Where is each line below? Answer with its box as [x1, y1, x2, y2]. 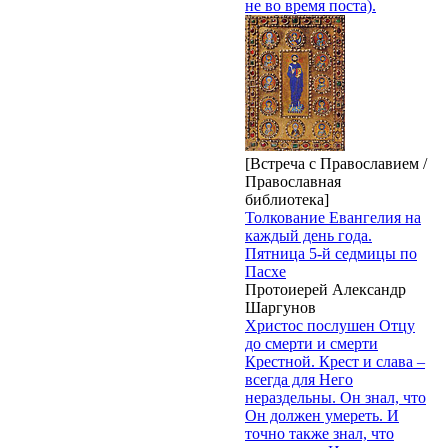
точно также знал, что [245, 424, 394, 442]
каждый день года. [245, 226, 372, 244]
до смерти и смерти [245, 334, 378, 352]
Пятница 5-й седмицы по [245, 244, 417, 262]
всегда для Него [245, 370, 353, 388]
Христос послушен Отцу [245, 316, 415, 334]
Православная [245, 172, 341, 190]
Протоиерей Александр [245, 280, 406, 298]
